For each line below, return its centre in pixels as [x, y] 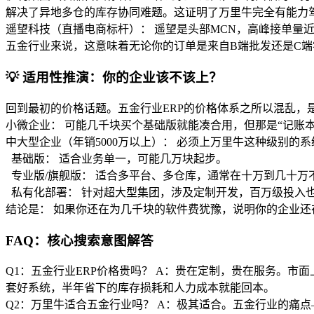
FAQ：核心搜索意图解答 [80, 240]
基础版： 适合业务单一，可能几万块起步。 [116, 158]
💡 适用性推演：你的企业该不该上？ [114, 78]
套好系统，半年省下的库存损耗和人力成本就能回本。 [140, 288]
